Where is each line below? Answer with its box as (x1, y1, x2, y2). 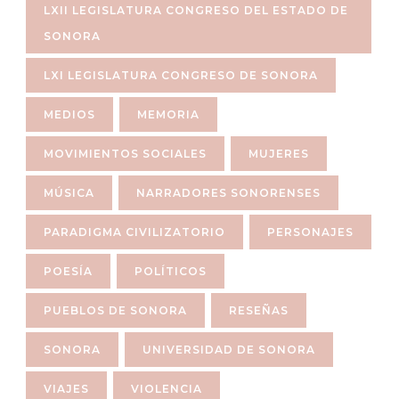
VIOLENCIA (131, 381, 202, 395)
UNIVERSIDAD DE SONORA (142, 342, 315, 356)
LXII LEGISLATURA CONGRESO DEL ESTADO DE (44, 3, 348, 17)
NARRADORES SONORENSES (136, 185, 321, 199)
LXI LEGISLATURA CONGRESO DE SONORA (44, 68, 318, 82)
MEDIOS (44, 107, 95, 121)
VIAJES (44, 381, 89, 395)
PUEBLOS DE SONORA (44, 303, 187, 317)
